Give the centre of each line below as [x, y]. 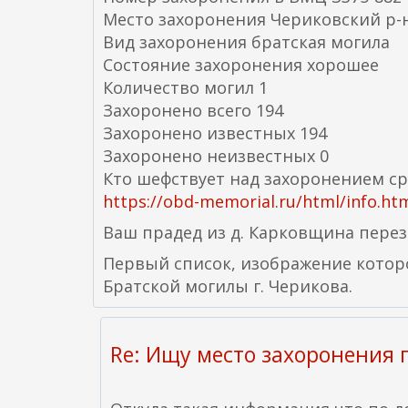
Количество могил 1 [185, 87]
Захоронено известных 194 [215, 133]
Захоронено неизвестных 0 [216, 156]
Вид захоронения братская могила [246, 42]
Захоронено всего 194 [193, 110]
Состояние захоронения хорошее [241, 65]
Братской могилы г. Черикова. [228, 286]
